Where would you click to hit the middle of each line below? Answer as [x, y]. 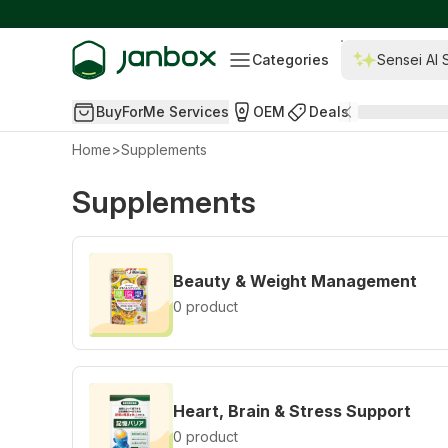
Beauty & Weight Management [295, 281]
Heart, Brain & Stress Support [292, 411]
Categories [291, 59]
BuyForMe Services [162, 111]
